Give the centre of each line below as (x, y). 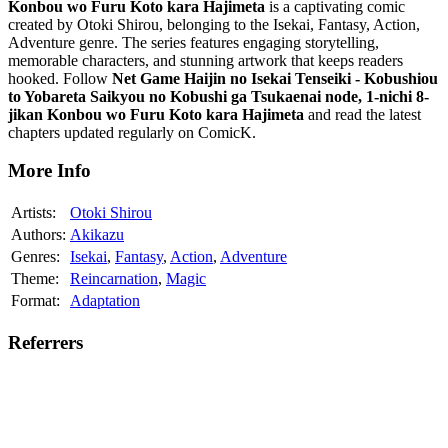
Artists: (33, 213)
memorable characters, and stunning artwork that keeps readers (205, 60)
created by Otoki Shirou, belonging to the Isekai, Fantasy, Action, (214, 24)
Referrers (45, 342)
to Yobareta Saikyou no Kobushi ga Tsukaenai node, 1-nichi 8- (218, 96)
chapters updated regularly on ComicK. (132, 132)
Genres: (35, 257)
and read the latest (362, 114)
